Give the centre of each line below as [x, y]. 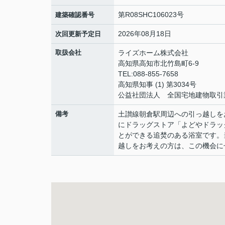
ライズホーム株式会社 [153, 53]
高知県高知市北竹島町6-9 [159, 63]
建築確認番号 [75, 15]
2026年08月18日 [145, 34]
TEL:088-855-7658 [148, 74]
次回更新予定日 [78, 34]
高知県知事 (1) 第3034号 [157, 84]
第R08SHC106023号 [151, 15]
